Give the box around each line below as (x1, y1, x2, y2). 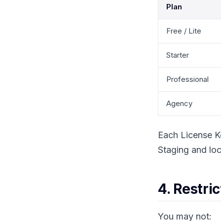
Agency (166, 99, 192, 108)
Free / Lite (166, 26, 201, 36)
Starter (166, 50, 189, 60)
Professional (166, 74, 209, 84)
